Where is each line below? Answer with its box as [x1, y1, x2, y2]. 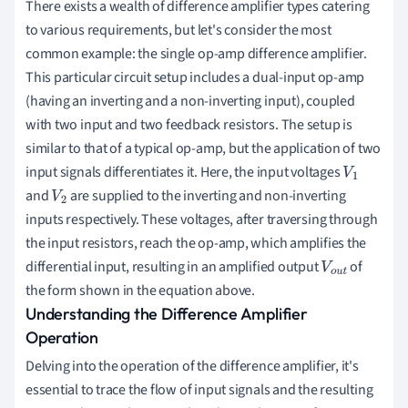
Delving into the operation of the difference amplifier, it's [25, 356, 359, 377]
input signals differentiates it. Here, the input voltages [25, 162, 343, 183]
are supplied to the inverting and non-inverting [67, 186, 346, 207]
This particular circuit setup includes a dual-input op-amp [25, 67, 365, 88]
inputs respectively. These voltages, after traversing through [25, 209, 378, 230]
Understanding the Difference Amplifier [25, 303, 308, 325]
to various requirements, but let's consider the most [25, 20, 331, 41]
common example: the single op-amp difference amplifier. [25, 44, 367, 65]
